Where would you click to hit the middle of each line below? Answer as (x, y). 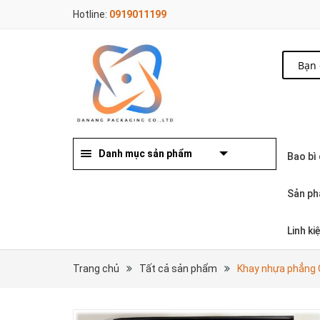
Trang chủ (96, 268)
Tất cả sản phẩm (178, 268)
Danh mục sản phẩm (145, 153)
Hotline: (91, 14)
